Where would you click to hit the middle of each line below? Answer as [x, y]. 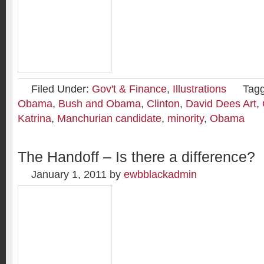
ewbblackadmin [160, 174]
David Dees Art [221, 104]
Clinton [163, 104]
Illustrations [199, 89]
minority [186, 118]
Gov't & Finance [129, 89]
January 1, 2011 [69, 174]
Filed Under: [62, 89]
